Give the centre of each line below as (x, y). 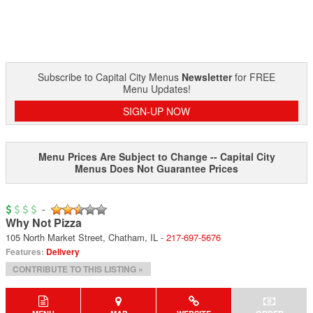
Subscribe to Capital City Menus (110, 77)
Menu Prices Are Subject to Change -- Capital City (156, 156)
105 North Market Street (54, 237)
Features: (26, 252)
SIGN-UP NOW (156, 111)
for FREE (254, 77)
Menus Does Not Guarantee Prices (156, 168)
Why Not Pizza (44, 223)
